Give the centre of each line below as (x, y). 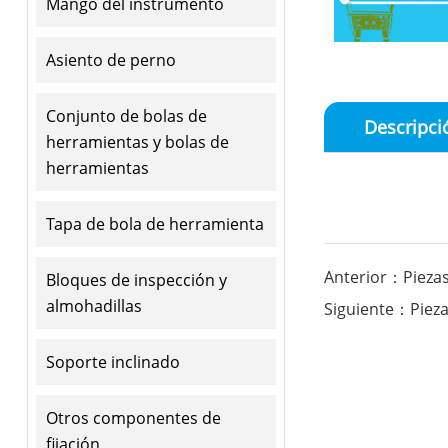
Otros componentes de (133, 417)
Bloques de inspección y (136, 279)
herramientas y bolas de (137, 141)
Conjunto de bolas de (126, 115)
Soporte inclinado (112, 361)
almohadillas (93, 305)
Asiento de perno (110, 59)
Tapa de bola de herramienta (154, 223)
